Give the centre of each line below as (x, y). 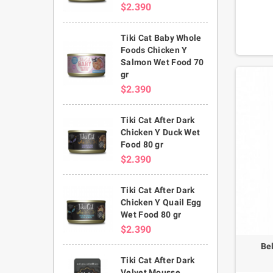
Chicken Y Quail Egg (161, 202)
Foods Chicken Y (154, 50)
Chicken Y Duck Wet (161, 132)
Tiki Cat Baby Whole (161, 37)
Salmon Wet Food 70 (162, 62)
